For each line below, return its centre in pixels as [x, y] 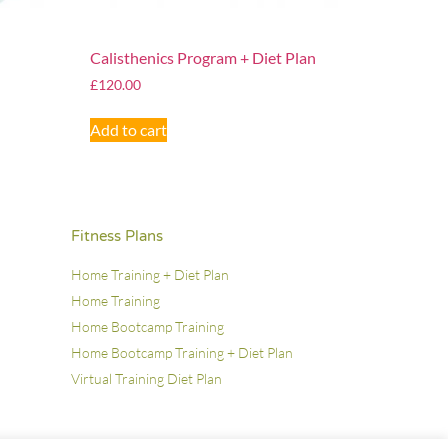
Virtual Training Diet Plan [146, 378]
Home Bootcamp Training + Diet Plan [182, 352]
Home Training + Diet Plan [150, 274]
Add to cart [129, 130]
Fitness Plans [117, 235]
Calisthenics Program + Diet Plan [203, 58]
